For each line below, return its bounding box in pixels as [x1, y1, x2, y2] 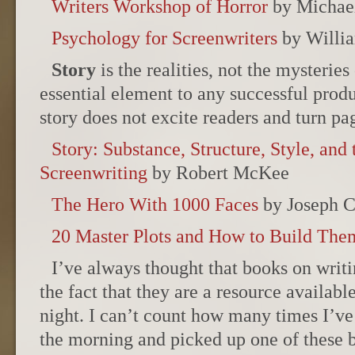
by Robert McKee [147, 162, 289, 183]
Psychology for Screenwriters [52, 28, 277, 48]
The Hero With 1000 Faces [52, 194, 258, 215]
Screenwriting [40, 162, 147, 183]
